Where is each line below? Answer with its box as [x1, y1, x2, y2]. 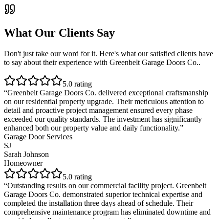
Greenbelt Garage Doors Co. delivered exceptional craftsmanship [7, 88, 208, 97]
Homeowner [4, 159, 43, 168]
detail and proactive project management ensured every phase [4, 106, 193, 115]
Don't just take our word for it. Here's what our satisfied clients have [4, 49, 213, 58]
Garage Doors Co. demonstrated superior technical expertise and [4, 190, 202, 199]
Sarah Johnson [4, 150, 49, 159]
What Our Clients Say [4, 26, 115, 40]
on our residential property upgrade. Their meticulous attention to [4, 97, 204, 106]
